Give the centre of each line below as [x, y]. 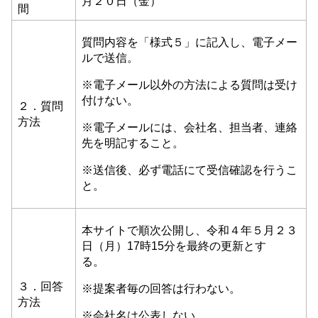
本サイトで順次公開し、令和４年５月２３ [190, 230]
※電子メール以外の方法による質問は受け [190, 84]
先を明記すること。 [133, 143]
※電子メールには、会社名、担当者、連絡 [190, 127]
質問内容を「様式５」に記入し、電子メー [190, 42]
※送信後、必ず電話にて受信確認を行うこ [190, 170]
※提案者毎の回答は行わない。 [161, 288]
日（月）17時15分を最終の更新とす [174, 246]
